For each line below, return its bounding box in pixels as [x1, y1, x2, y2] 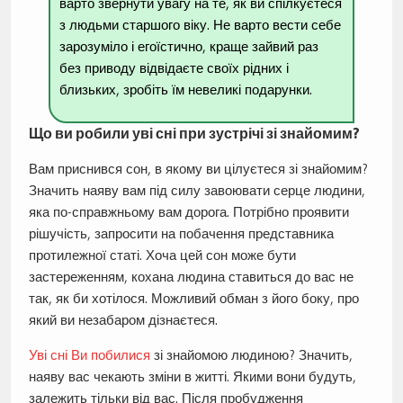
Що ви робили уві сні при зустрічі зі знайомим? [28, 125, 360, 143]
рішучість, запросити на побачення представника [28, 225, 334, 243]
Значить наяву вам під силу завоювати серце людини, [28, 182, 365, 200]
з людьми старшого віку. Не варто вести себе [59, 16, 342, 34]
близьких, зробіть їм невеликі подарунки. [59, 81, 313, 99]
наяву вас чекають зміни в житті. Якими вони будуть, [28, 368, 356, 386]
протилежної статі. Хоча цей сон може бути [28, 246, 296, 264]
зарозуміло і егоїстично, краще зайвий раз [59, 38, 319, 56]
